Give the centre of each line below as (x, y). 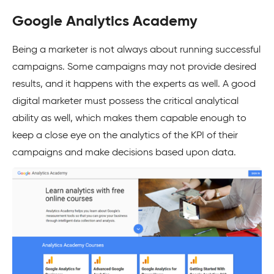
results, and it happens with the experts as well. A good (134, 84)
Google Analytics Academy (105, 21)
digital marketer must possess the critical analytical (125, 101)
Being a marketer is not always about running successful (136, 50)
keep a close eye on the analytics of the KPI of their (125, 135)
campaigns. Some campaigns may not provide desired (134, 67)
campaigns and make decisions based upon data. (124, 153)
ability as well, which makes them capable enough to (129, 118)
